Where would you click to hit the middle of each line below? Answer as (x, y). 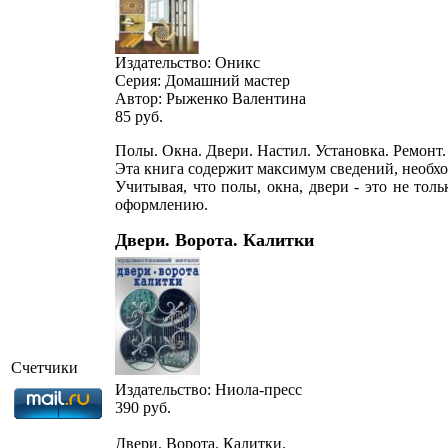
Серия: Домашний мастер (202, 80)
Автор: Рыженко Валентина (210, 98)
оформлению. (161, 204)
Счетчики (44, 367)
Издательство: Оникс (187, 62)
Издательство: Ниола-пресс (208, 389)
